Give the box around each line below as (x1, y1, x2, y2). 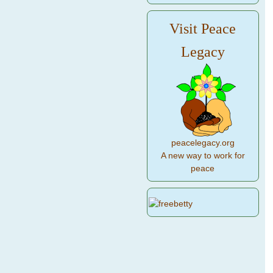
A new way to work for (160, 151, 245, 160)
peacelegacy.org (171, 138, 235, 147)
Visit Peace (169, 21, 236, 37)
